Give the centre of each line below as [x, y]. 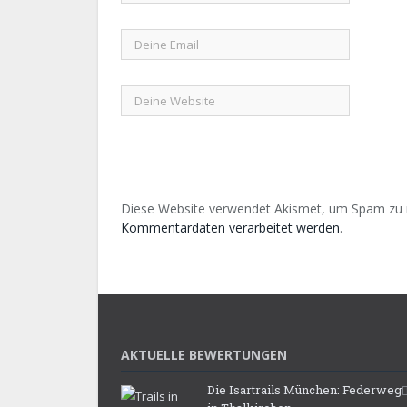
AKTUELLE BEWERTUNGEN [204, 355]
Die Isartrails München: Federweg [304, 390]
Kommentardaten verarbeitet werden [230, 228]
